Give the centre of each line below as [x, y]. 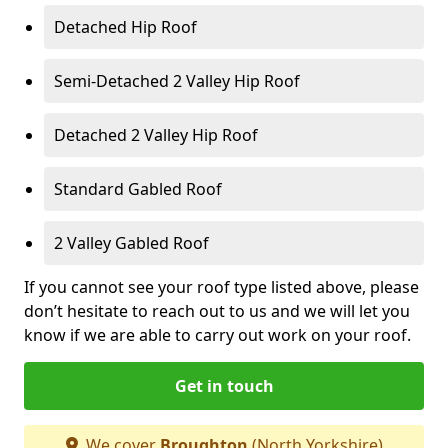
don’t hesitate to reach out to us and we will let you [217, 310]
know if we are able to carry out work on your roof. [217, 334]
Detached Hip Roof [125, 26]
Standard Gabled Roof [138, 188]
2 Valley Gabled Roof [131, 242]
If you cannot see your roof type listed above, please [221, 286]
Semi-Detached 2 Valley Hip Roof [177, 80]
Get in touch [224, 385]
